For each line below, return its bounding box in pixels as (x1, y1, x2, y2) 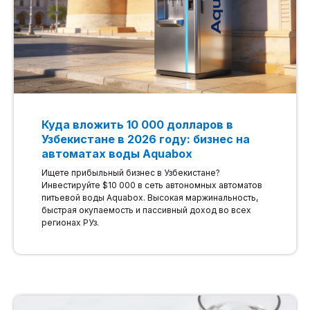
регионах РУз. (42, 217, 99, 228)
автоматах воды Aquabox (42, 146, 192, 161)
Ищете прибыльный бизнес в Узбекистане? (42, 167, 220, 178)
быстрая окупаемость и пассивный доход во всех (42, 204, 251, 215)
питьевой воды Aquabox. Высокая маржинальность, (42, 192, 258, 203)
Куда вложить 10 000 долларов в (42, 117, 233, 131)
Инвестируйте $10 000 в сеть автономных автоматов (42, 179, 262, 190)
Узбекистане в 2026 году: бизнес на (42, 131, 250, 146)
